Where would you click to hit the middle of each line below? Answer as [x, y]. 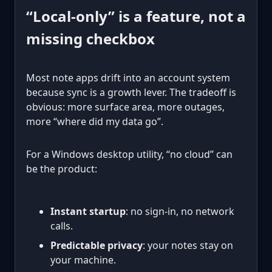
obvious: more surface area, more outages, [125, 107]
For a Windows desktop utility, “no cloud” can [129, 154]
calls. [62, 226]
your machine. [83, 260]
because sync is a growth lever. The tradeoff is [131, 92]
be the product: [62, 168]
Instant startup [88, 211]
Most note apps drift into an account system [128, 77]
